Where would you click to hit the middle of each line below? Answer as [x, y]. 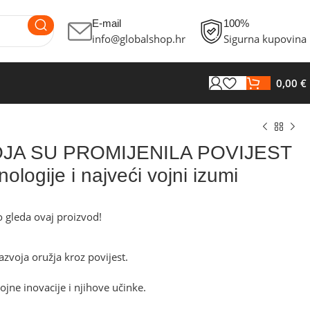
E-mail [107, 23]
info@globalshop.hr [139, 38]
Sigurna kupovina [265, 38]
